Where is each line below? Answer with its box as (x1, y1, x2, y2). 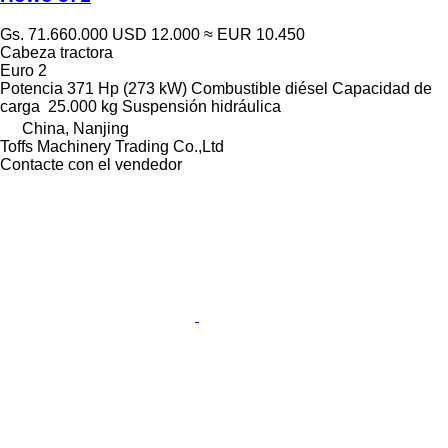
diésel (285, 79, 328, 97)
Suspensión (122, 97, 207, 115)
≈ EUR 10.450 (204, 25, 305, 43)
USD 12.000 (112, 25, 200, 43)
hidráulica (211, 97, 281, 115)
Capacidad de (332, 79, 432, 97)
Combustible (191, 79, 281, 97)
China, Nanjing (22, 119, 129, 137)
